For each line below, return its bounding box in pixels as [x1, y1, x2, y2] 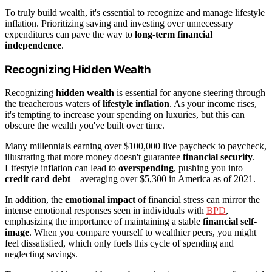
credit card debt [5, 174, 70, 185]
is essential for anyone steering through [114, 87, 265, 98]
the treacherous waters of [5, 98, 103, 109]
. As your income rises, [169, 98, 257, 109]
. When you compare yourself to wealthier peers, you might [29, 227, 256, 238]
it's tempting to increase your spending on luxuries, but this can [5, 109, 245, 120]
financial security [183, 152, 253, 163]
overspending [118, 163, 174, 174]
